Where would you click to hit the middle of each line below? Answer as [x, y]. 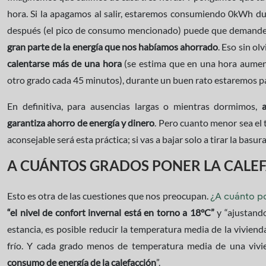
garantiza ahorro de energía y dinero [81, 123]
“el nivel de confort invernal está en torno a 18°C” [111, 212]
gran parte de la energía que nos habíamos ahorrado [113, 47]
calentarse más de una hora [64, 63]
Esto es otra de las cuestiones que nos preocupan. [109, 196]
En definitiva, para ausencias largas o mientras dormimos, [135, 106]
